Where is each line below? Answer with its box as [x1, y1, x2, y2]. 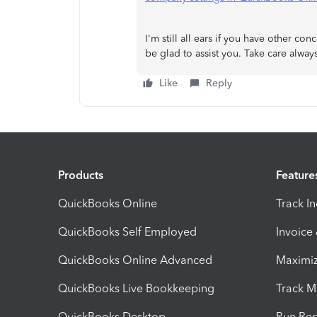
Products [58, 168, 103, 182]
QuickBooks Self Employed [58, 224, 197, 238]
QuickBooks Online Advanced [58, 253, 212, 267]
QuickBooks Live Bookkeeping [58, 281, 214, 295]
